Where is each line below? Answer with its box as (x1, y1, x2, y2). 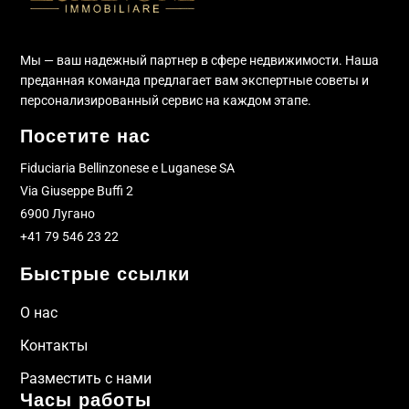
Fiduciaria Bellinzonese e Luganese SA (20, 160, 236, 175)
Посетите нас (20, 124, 152, 147)
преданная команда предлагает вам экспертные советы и (20, 72, 370, 88)
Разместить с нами (20, 369, 152, 387)
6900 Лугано (20, 205, 96, 221)
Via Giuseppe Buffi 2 (20, 183, 134, 198)
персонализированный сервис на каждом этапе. (20, 92, 312, 108)
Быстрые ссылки (20, 262, 191, 285)
